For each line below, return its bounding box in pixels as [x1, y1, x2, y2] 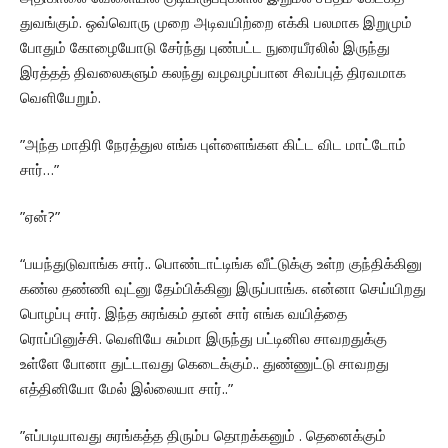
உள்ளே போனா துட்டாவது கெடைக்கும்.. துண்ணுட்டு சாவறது [20, 353, 389, 374]
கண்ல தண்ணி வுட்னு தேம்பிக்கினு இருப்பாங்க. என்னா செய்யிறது [20, 278, 426, 299]
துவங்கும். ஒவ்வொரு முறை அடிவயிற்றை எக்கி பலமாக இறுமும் [20, 12, 412, 33]
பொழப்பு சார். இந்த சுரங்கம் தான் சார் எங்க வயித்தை [20, 303, 347, 324]
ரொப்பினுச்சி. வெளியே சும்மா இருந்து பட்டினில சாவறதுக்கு [20, 328, 387, 349]
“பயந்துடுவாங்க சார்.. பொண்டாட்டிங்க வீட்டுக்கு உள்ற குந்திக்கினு [20, 253, 422, 274]
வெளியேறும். [20, 87, 101, 108]
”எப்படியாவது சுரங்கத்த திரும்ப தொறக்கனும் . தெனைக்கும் [20, 425, 386, 446]
